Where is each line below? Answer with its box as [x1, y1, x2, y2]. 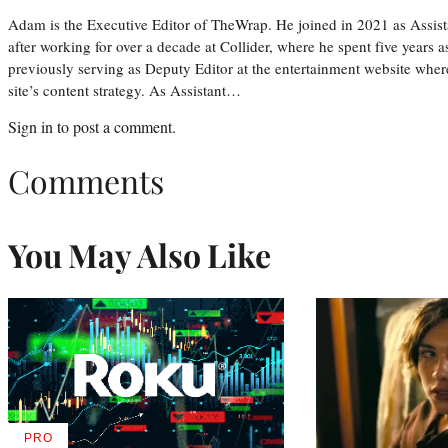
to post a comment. [53, 115, 176, 137]
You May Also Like [8, 233, 271, 277]
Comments [8, 159, 164, 203]
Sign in [8, 115, 53, 137]
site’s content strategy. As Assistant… [8, 79, 241, 100]
